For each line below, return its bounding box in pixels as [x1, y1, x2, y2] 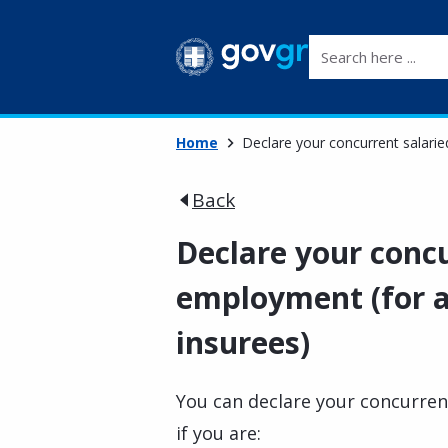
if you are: [176, 421, 261, 445]
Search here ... [308, 35, 411, 57]
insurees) [176, 322, 310, 363]
